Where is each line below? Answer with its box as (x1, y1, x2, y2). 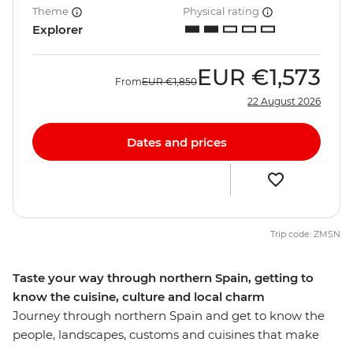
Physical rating (183, 5, 262, 18)
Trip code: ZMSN (270, 229, 340, 240)
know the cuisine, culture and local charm (13, 289, 265, 305)
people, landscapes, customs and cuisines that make (13, 327, 319, 343)
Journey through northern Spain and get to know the (13, 308, 325, 324)
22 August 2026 (247, 95, 321, 108)
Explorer (32, 22, 83, 38)
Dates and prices (126, 134, 227, 150)
